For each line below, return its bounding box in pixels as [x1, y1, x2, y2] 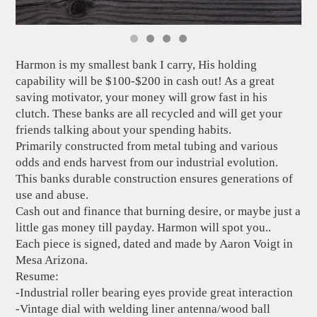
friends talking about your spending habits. [16, 123, 232, 137]
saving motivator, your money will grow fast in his [16, 91, 268, 105]
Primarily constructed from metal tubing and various [16, 139, 279, 154]
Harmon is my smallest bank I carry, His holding [16, 58, 258, 72]
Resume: [16, 270, 59, 284]
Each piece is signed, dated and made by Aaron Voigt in [16, 237, 294, 251]
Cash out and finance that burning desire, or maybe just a [16, 204, 301, 219]
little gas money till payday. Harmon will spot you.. [16, 221, 272, 235]
